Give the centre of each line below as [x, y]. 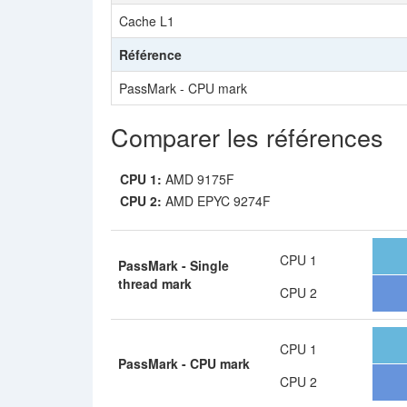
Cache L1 [147, 21]
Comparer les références [247, 137]
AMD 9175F [198, 179]
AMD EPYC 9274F [216, 201]
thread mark [155, 283]
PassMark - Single [174, 265]
